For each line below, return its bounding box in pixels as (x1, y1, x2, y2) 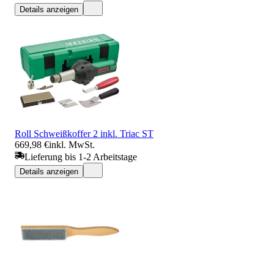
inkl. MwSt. (49, 139, 95, 150)
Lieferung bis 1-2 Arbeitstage (24, 151, 137, 162)
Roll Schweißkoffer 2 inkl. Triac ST (15, 128, 154, 139)
